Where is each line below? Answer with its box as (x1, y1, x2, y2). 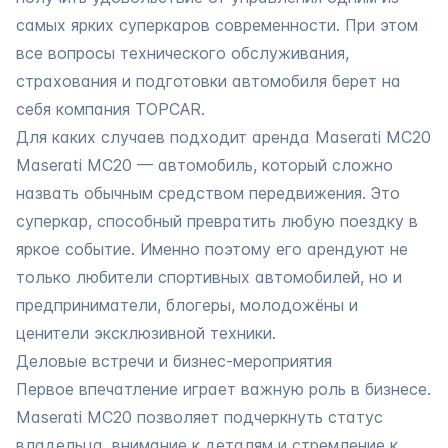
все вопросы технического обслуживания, (16, 42, 349, 63)
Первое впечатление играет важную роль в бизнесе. (16, 378, 431, 399)
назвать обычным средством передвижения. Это (16, 182, 400, 203)
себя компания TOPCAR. (16, 98, 205, 119)
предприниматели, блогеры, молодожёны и (16, 294, 358, 315)
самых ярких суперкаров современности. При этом (16, 14, 418, 35)
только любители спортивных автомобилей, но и (16, 266, 402, 287)
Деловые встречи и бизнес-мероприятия (16, 350, 332, 371)
